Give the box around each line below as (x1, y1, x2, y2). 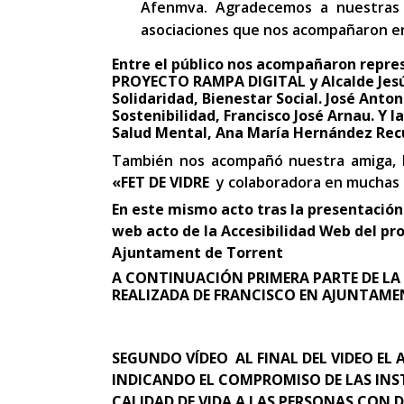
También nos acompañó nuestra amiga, (112, 151, 402, 171)
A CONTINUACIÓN (112, 268, 247, 289)
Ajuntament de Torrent (112, 243, 283, 263)
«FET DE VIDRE (112, 172, 213, 193)
